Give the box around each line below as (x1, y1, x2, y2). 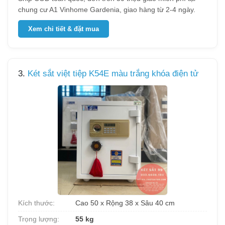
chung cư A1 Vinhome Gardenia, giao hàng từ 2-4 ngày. (18, 6, 195, 14)
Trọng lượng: (18, 215, 59, 223)
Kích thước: (18, 199, 55, 207)
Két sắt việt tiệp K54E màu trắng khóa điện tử (28, 69, 198, 78)
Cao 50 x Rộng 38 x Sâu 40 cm (73, 199, 175, 207)
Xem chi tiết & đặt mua (28, 25, 99, 33)
